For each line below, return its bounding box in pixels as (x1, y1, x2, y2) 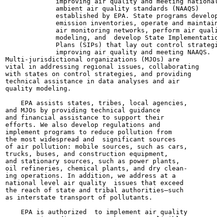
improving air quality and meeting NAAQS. (5, 48, 211, 56)
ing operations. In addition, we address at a (5, 172, 176, 179)
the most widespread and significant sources (5, 136, 176, 143)
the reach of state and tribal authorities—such (5, 186, 184, 194)
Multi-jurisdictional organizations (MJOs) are (5, 56, 180, 63)
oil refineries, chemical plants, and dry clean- (5, 165, 187, 172)
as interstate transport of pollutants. (5, 194, 153, 201)
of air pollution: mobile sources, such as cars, (5, 143, 187, 150)
